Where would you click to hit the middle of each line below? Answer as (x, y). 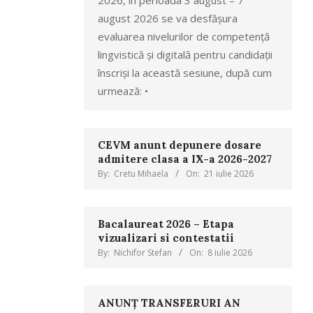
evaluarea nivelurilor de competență (183, 36)
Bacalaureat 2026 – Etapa (166, 224)
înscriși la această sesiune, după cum (184, 73)
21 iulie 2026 (228, 174)
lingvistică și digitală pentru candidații (185, 54)
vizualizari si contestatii (166, 238)
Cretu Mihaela (141, 174)
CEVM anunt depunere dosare (179, 145)
